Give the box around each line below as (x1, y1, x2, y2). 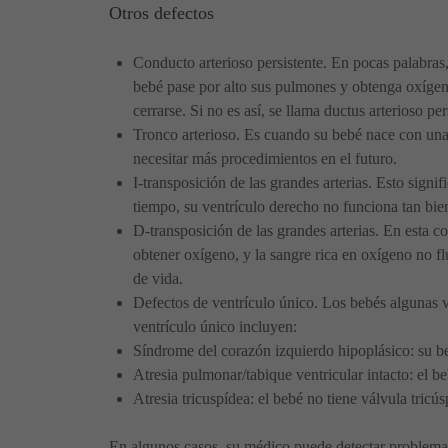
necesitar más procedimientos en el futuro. (133, 149, 397, 167)
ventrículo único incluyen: (133, 317, 297, 335)
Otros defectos (109, 2, 214, 23)
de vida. (133, 269, 183, 287)
